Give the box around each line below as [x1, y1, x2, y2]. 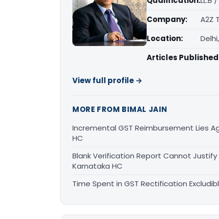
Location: [147, 33, 183, 44]
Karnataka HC [72, 161, 123, 172]
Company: [147, 14, 187, 25]
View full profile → [72, 75, 142, 86]
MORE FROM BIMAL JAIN [72, 104, 168, 115]
